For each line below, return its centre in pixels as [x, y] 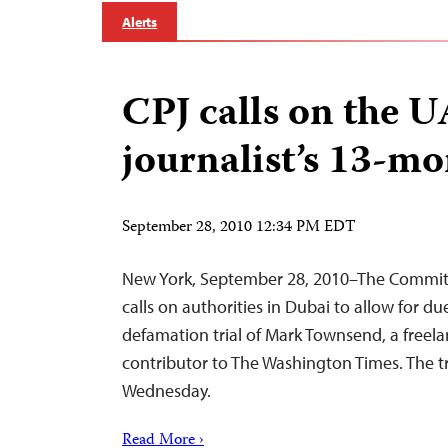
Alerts [140, 22]
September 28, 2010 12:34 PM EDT [239, 228]
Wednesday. [166, 390]
